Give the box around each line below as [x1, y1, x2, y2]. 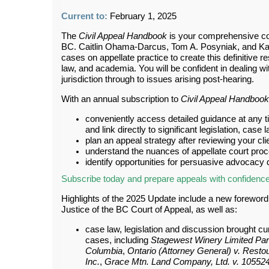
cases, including [85, 235, 151, 245]
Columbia [85, 246, 122, 256]
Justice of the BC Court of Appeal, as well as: [61, 204, 237, 214]
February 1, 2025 [110, 11, 177, 21]
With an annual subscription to [61, 94, 181, 104]
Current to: [61, 11, 110, 21]
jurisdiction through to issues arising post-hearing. [61, 74, 254, 84]
